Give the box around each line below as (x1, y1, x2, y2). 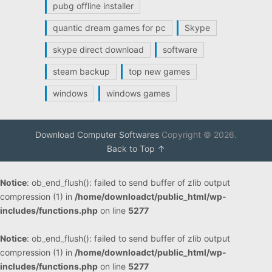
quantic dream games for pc (52, 22, 166, 33)
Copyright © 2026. (158, 129, 237, 140)
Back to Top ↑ (106, 143, 165, 154)
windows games (106, 87, 170, 98)
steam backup (52, 66, 110, 76)
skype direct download (52, 44, 144, 55)
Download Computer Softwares (35, 129, 159, 140)
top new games (128, 66, 190, 76)
